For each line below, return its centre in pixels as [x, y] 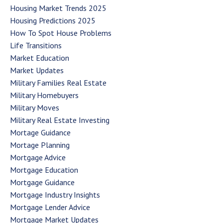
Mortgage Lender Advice [50, 207]
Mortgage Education [44, 169]
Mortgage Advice [38, 157]
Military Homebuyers [44, 95]
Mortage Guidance [40, 132]
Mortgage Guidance [42, 182]
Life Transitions [36, 45]
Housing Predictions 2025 [53, 20]
